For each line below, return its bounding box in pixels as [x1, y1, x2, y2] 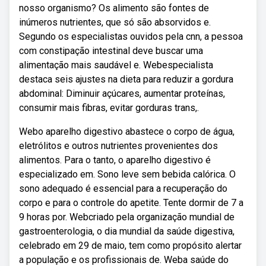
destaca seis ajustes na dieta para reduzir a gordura [19, 74, 233, 85]
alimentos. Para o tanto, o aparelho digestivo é [19, 154, 211, 166]
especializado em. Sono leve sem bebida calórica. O [19, 169, 236, 180]
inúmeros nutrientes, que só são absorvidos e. [19, 17, 211, 28]
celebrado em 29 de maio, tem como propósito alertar [19, 240, 242, 251]
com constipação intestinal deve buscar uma [19, 45, 203, 56]
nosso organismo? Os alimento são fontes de [19, 2, 209, 14]
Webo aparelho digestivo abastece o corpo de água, [19, 126, 235, 137]
